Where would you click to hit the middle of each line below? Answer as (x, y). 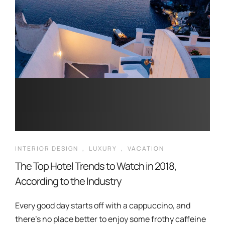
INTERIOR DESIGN (47, 148)
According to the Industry (68, 181)
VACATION (146, 148)
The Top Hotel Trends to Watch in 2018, (96, 166)
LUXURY (103, 148)
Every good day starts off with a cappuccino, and (103, 205)
